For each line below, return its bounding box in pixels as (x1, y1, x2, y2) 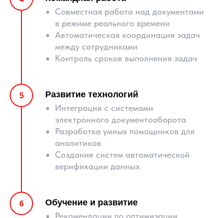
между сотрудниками (55, 41, 138, 52)
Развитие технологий (45, 90, 138, 99)
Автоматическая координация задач (55, 30, 200, 40)
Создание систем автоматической (55, 149, 190, 160)
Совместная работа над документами (55, 6, 204, 17)
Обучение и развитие (45, 198, 138, 207)
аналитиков (55, 138, 101, 148)
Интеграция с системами (55, 103, 153, 113)
